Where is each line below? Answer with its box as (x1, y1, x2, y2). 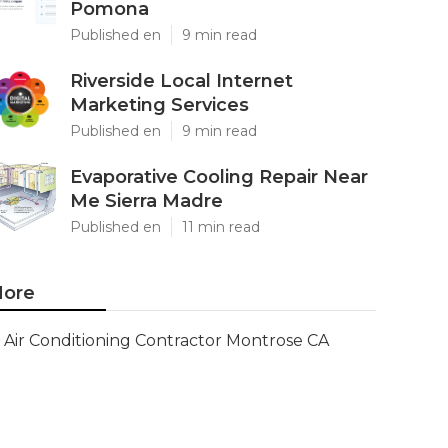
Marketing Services (70, 94, 249, 116)
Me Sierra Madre (70, 190, 223, 212)
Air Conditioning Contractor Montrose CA (4, 331, 329, 350)
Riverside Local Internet (70, 70, 293, 92)
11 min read (182, 218, 260, 236)
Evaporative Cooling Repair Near (70, 166, 368, 188)
